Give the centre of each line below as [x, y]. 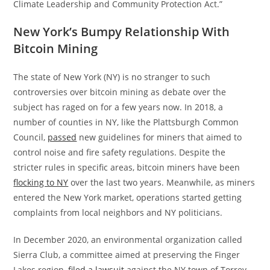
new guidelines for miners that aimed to [159, 137]
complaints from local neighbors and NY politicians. [118, 212]
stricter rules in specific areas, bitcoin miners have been [127, 167]
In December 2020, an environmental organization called [128, 239]
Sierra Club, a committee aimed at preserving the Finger [127, 254]
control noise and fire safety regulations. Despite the [120, 152]
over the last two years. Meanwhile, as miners [162, 182]
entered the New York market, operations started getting [128, 197]
